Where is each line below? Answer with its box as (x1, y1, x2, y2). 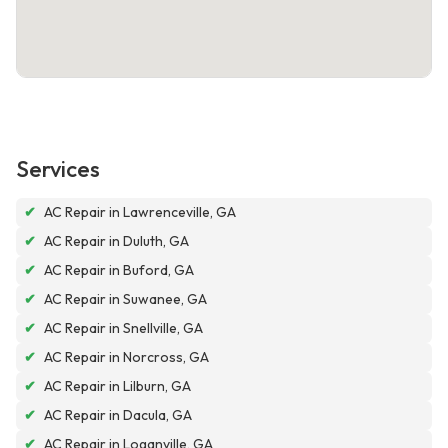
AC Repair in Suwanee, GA (44, 290, 207, 309)
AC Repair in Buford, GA (44, 261, 194, 280)
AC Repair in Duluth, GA (44, 232, 189, 251)
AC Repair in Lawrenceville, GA (44, 203, 236, 222)
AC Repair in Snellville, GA (44, 319, 203, 338)
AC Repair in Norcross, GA (44, 348, 209, 367)
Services (16, 155, 100, 184)
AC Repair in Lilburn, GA (44, 377, 191, 396)
